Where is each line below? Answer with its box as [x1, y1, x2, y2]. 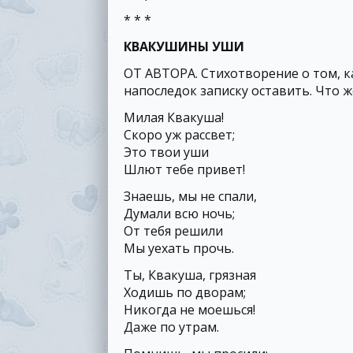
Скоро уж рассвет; [124, 126, 235, 143]
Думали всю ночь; [124, 205, 235, 222]
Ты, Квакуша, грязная [124, 266, 256, 284]
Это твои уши [124, 143, 209, 161]
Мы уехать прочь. [124, 240, 234, 257]
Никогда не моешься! [124, 301, 255, 318]
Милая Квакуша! [124, 109, 224, 126]
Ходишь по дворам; [124, 284, 246, 301]
